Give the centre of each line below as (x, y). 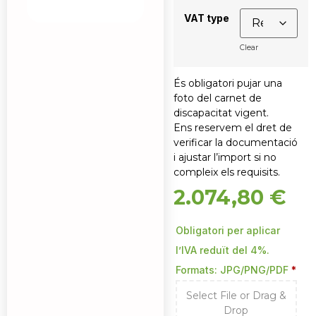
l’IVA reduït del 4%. (222, 250)
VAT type (206, 18)
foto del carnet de (217, 98)
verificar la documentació (235, 142)
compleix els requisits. (226, 172)
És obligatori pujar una (227, 83)
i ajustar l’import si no (225, 157)
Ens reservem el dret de (232, 127)
